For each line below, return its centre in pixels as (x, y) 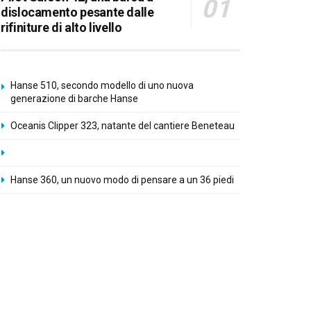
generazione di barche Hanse (74, 99)
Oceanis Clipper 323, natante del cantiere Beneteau (123, 126)
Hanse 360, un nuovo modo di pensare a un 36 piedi (122, 180)
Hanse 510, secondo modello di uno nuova (102, 86)
